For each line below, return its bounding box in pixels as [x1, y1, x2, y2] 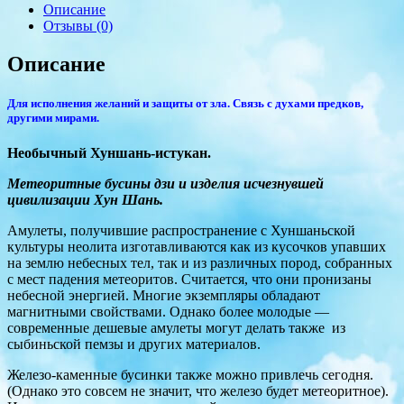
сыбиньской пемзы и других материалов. [7, 336, 261, 353]
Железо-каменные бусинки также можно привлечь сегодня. [7, 367, 373, 383]
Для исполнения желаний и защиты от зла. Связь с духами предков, [7, 96, 363, 111]
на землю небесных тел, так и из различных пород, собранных [7, 255, 392, 271]
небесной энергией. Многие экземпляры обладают [7, 288, 320, 304]
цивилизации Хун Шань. [7, 192, 163, 208]
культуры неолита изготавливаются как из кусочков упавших [7, 239, 386, 255]
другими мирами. [7, 111, 99, 125]
